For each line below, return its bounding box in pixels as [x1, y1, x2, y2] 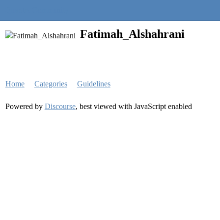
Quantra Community [5, 6, 69, 14]
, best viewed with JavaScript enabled [75, 102, 192, 110]
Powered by [5, 102, 45, 110]
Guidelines [77, 80, 110, 88]
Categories [34, 80, 67, 88]
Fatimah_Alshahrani [80, 27, 185, 40]
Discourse [44, 102, 76, 110]
